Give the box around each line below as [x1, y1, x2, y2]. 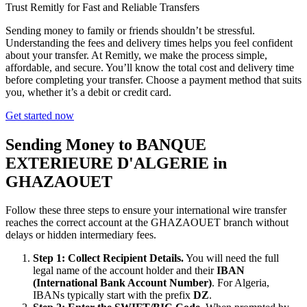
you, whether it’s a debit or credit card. [5, 86, 171, 98]
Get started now [5, 109, 74, 121]
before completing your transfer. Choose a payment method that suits [5, 73, 302, 86]
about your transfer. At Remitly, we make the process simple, [5, 49, 267, 61]
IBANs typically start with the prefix [33, 289, 193, 302]
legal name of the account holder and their [33, 265, 217, 277]
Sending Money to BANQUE [5, 135, 206, 153]
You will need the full [184, 252, 279, 265]
